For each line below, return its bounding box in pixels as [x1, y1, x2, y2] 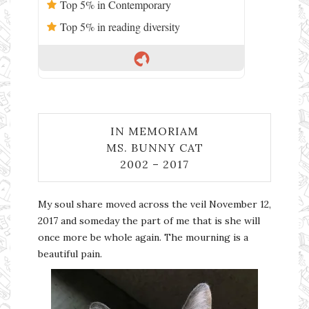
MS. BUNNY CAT [106, 140, 203, 154]
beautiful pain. [38, 247, 102, 260]
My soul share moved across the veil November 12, [38, 197, 271, 210]
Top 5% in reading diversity [60, 19, 180, 34]
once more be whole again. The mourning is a [38, 230, 248, 243]
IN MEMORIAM [110, 123, 199, 138]
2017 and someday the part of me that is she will [38, 214, 260, 227]
